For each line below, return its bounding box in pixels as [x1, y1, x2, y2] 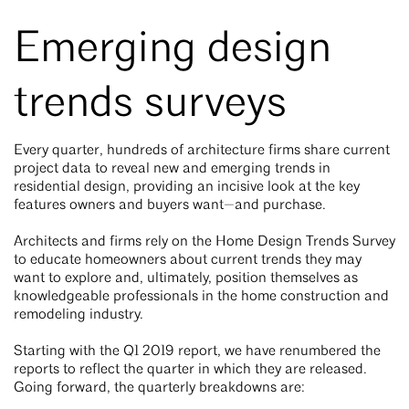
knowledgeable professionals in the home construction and [14, 289, 389, 305]
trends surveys [14, 83, 287, 128]
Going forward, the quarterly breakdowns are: [14, 381, 305, 396]
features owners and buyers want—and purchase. [14, 198, 330, 214]
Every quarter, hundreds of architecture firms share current [14, 143, 390, 159]
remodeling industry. [14, 308, 147, 323]
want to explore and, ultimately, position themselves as [14, 271, 358, 287]
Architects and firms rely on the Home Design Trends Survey [14, 235, 395, 250]
